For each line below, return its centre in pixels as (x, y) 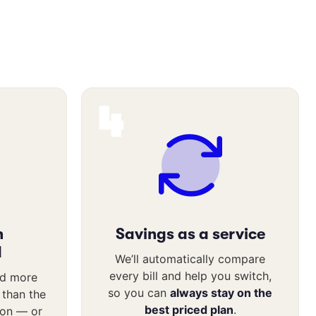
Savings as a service (190, 233)
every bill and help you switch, (190, 275)
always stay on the (221, 292)
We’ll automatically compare (190, 259)
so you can (139, 292)
